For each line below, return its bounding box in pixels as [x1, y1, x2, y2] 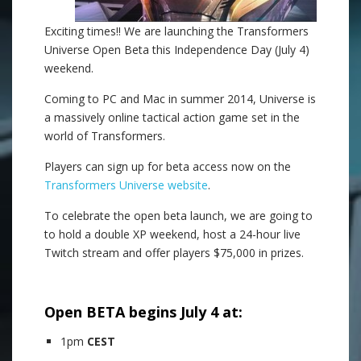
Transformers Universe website [44, 177, 208, 193]
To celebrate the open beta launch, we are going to [44, 208, 313, 223]
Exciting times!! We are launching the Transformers [44, 23, 309, 39]
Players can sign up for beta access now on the [44, 159, 291, 174]
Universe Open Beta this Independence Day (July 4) [44, 42, 309, 57]
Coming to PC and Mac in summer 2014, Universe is [44, 91, 316, 106]
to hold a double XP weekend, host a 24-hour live [44, 226, 301, 242]
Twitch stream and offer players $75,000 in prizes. [44, 245, 304, 260]
